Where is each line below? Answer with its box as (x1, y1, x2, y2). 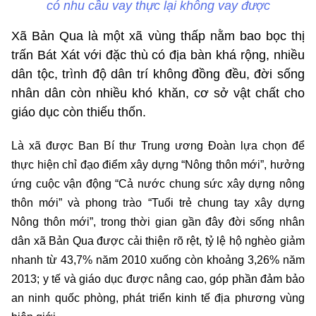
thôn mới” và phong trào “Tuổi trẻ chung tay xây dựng (11, 196, 305, 209)
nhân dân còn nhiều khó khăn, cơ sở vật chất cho (11, 85, 305, 100)
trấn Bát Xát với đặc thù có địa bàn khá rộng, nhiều (11, 47, 305, 62)
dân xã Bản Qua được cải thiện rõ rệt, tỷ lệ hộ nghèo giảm (11, 234, 305, 247)
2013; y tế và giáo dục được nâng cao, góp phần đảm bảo (11, 272, 305, 285)
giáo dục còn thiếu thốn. (11, 104, 146, 119)
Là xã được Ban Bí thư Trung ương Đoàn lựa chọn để (11, 139, 305, 152)
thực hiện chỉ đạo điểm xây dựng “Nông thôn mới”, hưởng (11, 158, 305, 171)
